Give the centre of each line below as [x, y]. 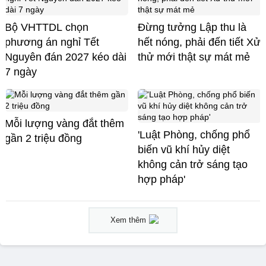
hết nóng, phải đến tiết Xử [199, 42]
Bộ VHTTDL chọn [47, 28]
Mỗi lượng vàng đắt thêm [64, 124]
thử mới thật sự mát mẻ [194, 57]
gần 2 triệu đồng [43, 139]
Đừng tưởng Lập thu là [192, 28]
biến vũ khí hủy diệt [184, 150]
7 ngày [21, 72]
